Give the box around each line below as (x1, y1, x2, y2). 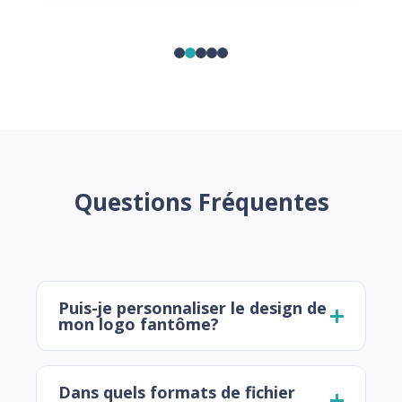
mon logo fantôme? (58, 313, 219, 336)
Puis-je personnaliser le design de (58, 297, 327, 319)
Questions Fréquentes (73, 186, 329, 219)
